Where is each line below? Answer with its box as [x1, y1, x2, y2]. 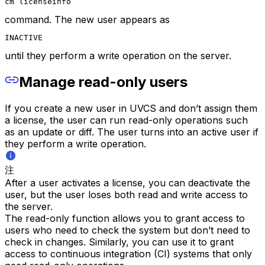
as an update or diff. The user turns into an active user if [5, 126, 258, 138]
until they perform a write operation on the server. [5, 49, 231, 62]
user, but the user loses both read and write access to [5, 189, 248, 201]
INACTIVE [5, 33, 43, 42]
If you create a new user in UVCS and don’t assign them [5, 102, 257, 115]
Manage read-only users [19, 73, 188, 91]
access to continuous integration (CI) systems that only [5, 248, 252, 260]
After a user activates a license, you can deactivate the [5, 177, 250, 189]
